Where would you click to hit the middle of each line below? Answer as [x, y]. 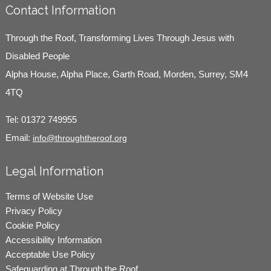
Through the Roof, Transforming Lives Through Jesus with [119, 38]
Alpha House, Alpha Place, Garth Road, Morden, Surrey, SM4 [126, 74]
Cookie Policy [32, 225]
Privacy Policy [34, 211]
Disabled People [37, 56]
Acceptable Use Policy [50, 254]
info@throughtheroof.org [80, 138]
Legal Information [54, 171]
